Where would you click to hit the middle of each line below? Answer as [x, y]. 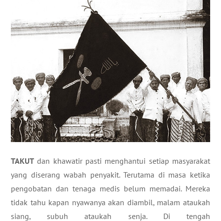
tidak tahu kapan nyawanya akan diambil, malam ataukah [110, 202]
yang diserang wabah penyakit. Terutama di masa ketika [110, 174]
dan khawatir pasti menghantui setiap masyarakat [122, 161]
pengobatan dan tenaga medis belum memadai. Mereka [110, 188]
